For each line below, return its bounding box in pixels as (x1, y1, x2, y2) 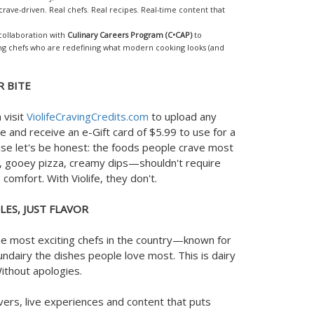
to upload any (149, 109, 217, 123)
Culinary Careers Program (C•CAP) (67, 29, 192, 40)
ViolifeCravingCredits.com (27, 109, 149, 123)
